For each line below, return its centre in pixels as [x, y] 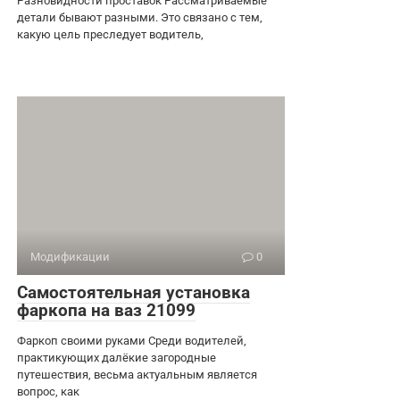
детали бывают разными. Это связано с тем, [140, 17]
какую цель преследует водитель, [110, 34]
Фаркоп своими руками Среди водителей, [132, 340]
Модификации [70, 256]
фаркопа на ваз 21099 [106, 310]
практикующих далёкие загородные [117, 357]
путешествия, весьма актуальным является [137, 374]
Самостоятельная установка [133, 292]
